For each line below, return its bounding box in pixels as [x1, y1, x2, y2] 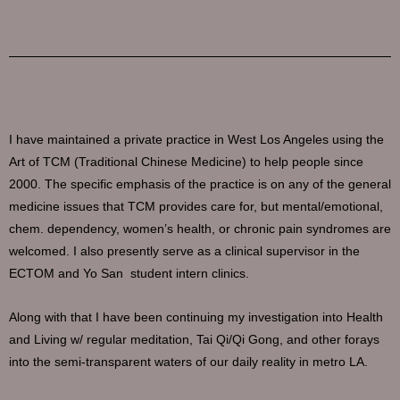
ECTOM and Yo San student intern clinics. [9, 267, 249, 281]
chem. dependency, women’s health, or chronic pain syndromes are [9, 222, 391, 237]
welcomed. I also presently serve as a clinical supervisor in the [9, 245, 360, 259]
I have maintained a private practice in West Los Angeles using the [9, 133, 384, 147]
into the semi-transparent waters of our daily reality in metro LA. [9, 355, 368, 370]
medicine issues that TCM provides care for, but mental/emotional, [9, 200, 383, 214]
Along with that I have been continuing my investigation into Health [9, 311, 383, 325]
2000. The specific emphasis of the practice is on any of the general [9, 178, 391, 192]
